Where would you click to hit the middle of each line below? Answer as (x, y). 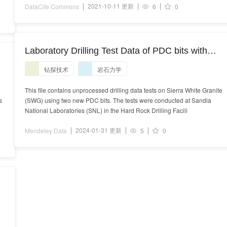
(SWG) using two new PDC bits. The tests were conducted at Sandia (118, 100)
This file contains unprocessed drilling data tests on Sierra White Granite (124, 90)
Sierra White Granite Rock (78, 63)
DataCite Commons (52, 6)
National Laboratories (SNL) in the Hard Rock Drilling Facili (106, 110)
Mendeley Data (46, 130)
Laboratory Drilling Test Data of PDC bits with (116, 51)
